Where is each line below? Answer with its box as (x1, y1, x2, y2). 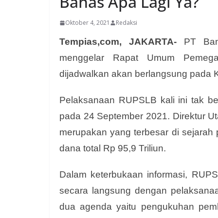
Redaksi (116, 18, 137, 27)
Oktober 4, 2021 (65, 18, 110, 27)
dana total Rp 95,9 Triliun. (59, 143, 168, 153)
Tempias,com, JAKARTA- (59, 36, 177, 47)
